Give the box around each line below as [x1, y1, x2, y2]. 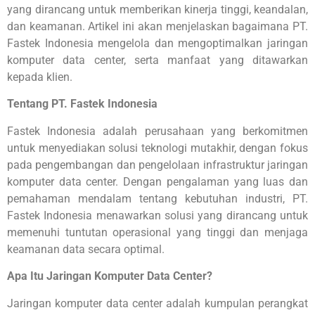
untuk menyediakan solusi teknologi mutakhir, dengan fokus [7, 141, 308, 155]
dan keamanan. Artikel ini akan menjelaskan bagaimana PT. [7, 20, 308, 34]
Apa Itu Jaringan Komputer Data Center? [7, 269, 212, 283]
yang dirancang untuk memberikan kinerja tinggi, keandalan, [7, 3, 308, 17]
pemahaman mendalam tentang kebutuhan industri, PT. [7, 191, 308, 205]
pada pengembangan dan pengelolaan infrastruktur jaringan [7, 157, 308, 172]
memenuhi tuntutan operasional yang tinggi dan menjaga [7, 225, 308, 239]
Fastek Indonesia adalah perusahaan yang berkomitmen [7, 124, 308, 138]
